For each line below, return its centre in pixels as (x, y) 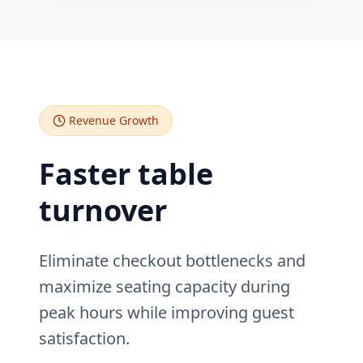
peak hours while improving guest (167, 312)
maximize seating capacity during (164, 286)
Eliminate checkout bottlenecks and (172, 261)
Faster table (126, 174)
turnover (103, 210)
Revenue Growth (114, 120)
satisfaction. (84, 338)
